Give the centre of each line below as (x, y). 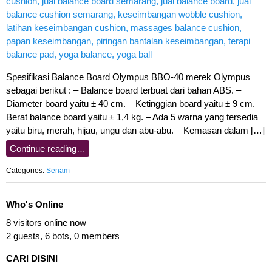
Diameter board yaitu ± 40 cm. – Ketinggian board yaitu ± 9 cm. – (134, 104)
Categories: (26, 170)
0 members (97, 236)
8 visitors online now (46, 223)
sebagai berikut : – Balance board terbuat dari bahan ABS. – (124, 90)
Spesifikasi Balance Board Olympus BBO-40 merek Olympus (128, 77)
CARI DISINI (32, 259)
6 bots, (58, 236)
